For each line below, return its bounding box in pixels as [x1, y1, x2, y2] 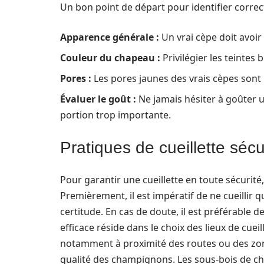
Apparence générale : [60, 31, 159, 44]
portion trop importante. [60, 108, 171, 121]
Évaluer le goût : [60, 93, 136, 105]
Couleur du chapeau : [60, 51, 160, 64]
